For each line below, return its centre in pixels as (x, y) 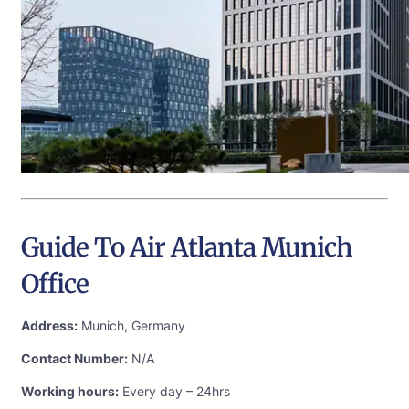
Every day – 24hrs (174, 392)
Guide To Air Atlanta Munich (186, 248)
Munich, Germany (131, 326)
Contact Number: (74, 359)
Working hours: (70, 392)
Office (55, 284)
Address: (49, 326)
